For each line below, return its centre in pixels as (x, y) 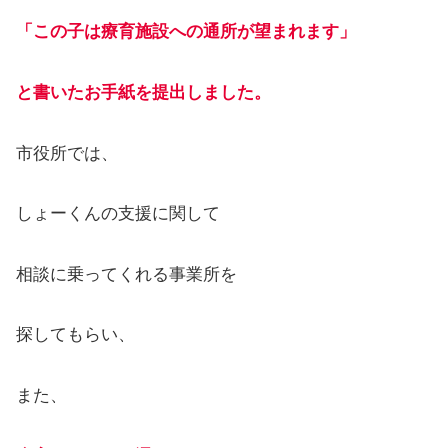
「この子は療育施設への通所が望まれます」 (186, 32)
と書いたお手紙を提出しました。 (143, 92)
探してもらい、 (75, 335)
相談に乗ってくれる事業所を (126, 274)
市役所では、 (67, 153)
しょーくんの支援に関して (118, 214)
